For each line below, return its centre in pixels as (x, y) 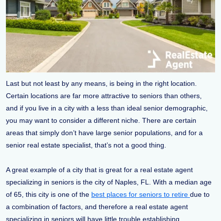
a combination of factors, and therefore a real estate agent (97, 206)
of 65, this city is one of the (49, 194)
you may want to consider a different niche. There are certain (101, 120)
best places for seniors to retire (141, 194)
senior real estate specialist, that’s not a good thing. (87, 145)
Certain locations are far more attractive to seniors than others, (104, 95)
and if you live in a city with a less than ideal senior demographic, (107, 108)
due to (200, 194)
